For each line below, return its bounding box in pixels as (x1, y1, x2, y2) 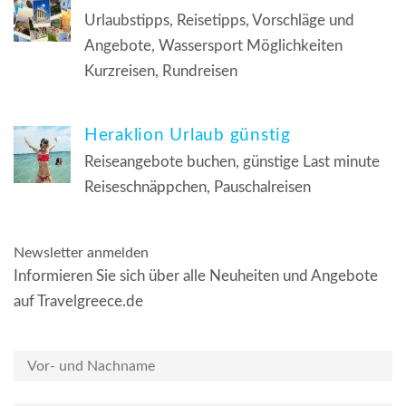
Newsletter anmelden (14, 246, 149, 261)
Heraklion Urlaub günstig (84, 127, 291, 145)
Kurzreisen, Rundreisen (84, 63, 237, 80)
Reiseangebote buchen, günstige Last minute (84, 154, 380, 170)
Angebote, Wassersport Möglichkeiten (84, 38, 343, 54)
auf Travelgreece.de (14, 294, 143, 310)
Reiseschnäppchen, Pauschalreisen (84, 179, 311, 196)
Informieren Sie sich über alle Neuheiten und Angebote (14, 268, 378, 285)
